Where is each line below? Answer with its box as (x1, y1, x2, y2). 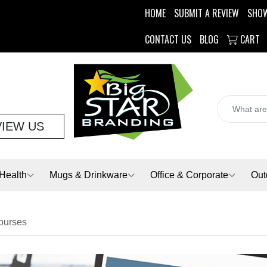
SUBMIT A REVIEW (174, 6, 239, 20)
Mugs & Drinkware (49, 170, 128, 180)
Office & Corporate (150, 170, 228, 180)
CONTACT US (145, 32, 191, 46)
